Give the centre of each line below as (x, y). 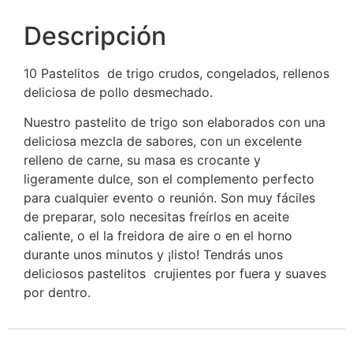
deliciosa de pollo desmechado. (118, 93)
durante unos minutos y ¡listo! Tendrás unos (153, 255)
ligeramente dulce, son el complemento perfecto (169, 179)
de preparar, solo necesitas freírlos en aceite (156, 217)
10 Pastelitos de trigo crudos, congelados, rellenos (176, 74)
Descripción (95, 36)
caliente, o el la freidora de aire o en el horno (158, 236)
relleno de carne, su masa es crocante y (142, 160)
